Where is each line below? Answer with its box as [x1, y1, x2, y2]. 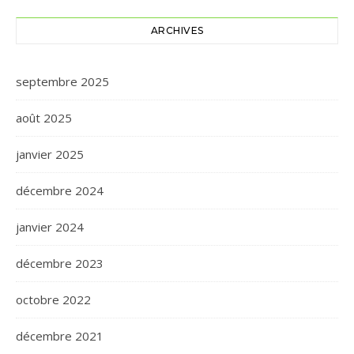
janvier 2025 [16, 146, 84, 162]
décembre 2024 [16, 183, 104, 198]
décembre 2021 [16, 328, 104, 344]
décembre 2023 [16, 255, 104, 271]
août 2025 [16, 110, 72, 126]
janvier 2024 [16, 219, 84, 235]
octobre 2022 [16, 292, 91, 307]
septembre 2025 [16, 73, 109, 89]
